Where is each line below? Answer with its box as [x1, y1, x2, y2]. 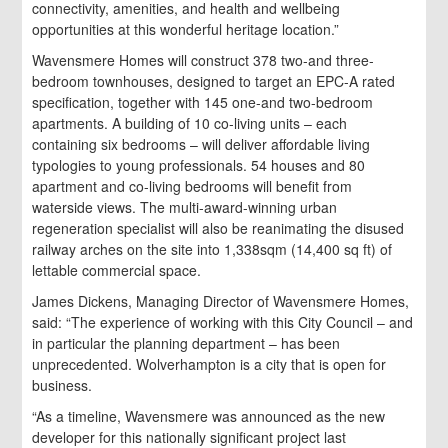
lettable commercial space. [32, 259, 202, 280]
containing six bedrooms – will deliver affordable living [32, 133, 371, 154]
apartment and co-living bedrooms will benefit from [32, 175, 353, 196]
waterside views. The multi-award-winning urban [32, 196, 338, 217]
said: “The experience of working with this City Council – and [32, 311, 414, 332]
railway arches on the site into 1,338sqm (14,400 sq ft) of [32, 238, 393, 259]
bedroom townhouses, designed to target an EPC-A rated [32, 70, 396, 91]
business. [32, 374, 93, 395]
